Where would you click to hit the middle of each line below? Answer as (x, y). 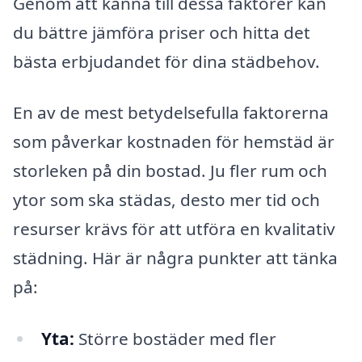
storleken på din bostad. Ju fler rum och (170, 171)
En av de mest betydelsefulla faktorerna (171, 113)
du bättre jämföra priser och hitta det (162, 32)
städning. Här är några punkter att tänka (175, 258)
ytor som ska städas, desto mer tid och (166, 200)
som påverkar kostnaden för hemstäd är (174, 142)
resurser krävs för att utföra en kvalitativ (174, 229)
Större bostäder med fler (175, 339)
